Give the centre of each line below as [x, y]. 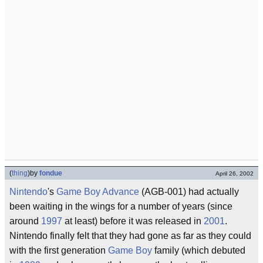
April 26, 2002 [235, 173]
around [25, 221]
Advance [121, 192]
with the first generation [59, 250]
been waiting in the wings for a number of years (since [121, 206]
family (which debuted [199, 250]
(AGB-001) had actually [189, 192]
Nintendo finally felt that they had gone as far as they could [130, 236]
